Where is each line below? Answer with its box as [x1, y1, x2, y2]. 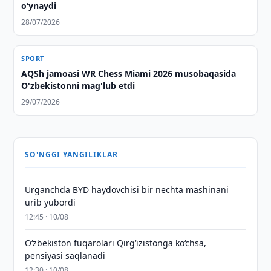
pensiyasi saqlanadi [25, 250, 106, 261]
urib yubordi [25, 197, 76, 208]
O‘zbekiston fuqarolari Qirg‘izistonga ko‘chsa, [25, 237, 207, 249]
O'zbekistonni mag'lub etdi [21, 80, 135, 91]
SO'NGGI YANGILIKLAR [25, 149, 118, 160]
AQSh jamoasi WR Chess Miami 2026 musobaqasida [21, 68, 237, 79]
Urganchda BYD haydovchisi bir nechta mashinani [25, 184, 229, 195]
